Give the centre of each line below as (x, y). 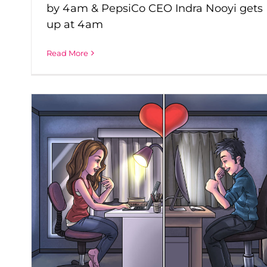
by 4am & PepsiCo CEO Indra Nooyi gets (155, 9)
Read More (67, 53)
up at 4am (75, 25)
